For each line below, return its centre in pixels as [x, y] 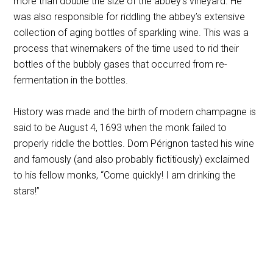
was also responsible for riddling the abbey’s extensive [129, 16]
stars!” [27, 191]
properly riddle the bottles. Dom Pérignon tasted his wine [134, 143]
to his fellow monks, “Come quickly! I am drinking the [125, 175]
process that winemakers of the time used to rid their [126, 48]
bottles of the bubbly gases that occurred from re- [121, 64]
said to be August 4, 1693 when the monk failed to [120, 127]
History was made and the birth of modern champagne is [135, 112]
